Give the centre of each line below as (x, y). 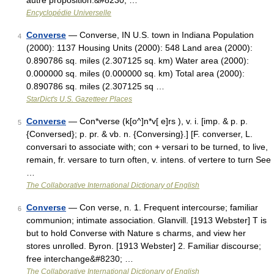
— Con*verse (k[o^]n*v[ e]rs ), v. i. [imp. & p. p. (157, 121)
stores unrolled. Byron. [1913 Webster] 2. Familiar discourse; (144, 246)
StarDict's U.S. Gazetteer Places (79, 99)
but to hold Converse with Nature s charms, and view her (136, 233)
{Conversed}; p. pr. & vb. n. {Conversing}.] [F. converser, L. (139, 134)
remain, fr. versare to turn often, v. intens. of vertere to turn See (149, 160)
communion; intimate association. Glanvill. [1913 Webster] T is (146, 220)
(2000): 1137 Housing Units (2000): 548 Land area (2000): (139, 48)
